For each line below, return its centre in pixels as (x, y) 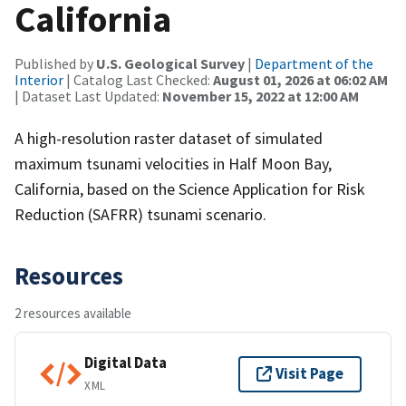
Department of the (314, 63)
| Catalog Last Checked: (138, 79)
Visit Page (309, 374)
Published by (55, 63)
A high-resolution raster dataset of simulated (169, 138)
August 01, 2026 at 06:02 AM (300, 79)
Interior (39, 79)
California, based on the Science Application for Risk (190, 188)
